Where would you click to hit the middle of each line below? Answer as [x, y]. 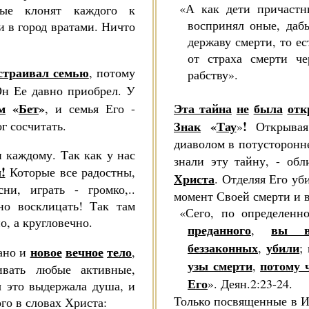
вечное [84, 252]
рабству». [213, 74]
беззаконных [223, 248]
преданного [219, 230]
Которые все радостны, [70, 172]
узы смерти [220, 266]
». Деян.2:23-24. [250, 283]
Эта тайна [203, 108]
